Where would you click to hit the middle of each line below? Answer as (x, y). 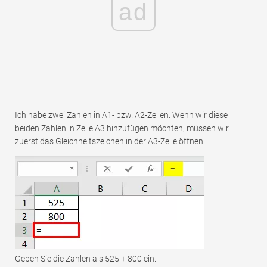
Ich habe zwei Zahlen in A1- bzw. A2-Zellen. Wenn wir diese (121, 115)
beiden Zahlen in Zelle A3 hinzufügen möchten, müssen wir (122, 128)
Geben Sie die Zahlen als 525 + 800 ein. (86, 259)
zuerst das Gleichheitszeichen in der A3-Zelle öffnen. (110, 142)
